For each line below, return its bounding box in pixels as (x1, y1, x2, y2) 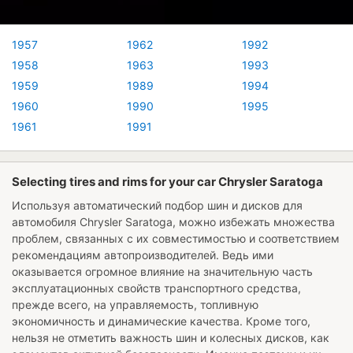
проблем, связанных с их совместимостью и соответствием (12, 231, 340, 245)
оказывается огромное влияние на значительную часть (12, 264, 313, 278)
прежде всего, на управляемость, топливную (12, 297, 258, 311)
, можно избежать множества (173, 214, 335, 229)
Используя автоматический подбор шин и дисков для (12, 198, 303, 212)
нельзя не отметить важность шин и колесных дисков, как (12, 330, 329, 344)
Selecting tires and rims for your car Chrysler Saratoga (12, 173, 323, 189)
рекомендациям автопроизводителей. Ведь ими (12, 247, 273, 262)
